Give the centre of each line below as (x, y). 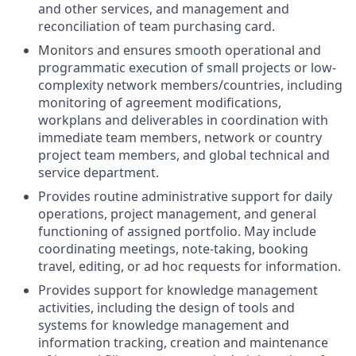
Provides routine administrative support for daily (185, 197)
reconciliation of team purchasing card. (157, 27)
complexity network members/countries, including (190, 85)
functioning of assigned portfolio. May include (177, 232)
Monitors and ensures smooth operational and (180, 50)
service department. (99, 173)
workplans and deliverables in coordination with (183, 120)
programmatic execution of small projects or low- (187, 68)
